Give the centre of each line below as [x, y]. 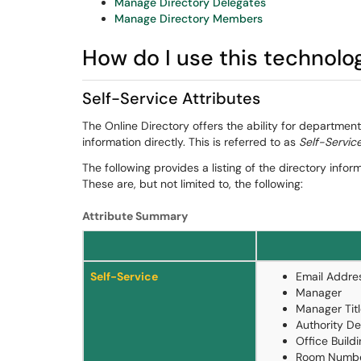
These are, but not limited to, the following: [193, 184]
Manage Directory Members [189, 19]
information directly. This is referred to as [191, 142]
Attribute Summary [135, 216]
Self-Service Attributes [171, 98]
